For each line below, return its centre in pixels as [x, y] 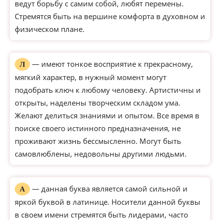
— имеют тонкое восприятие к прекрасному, [111, 64]
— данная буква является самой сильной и [109, 189]
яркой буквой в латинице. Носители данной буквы [108, 202]
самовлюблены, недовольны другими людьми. [101, 154]
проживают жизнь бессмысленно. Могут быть [98, 141]
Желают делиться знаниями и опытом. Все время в [107, 115]
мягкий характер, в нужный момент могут [91, 77]
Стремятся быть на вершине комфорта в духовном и [110, 16]
